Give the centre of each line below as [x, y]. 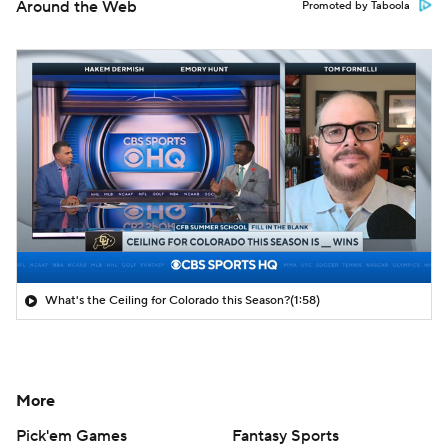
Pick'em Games [71, 435]
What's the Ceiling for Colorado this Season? [167, 300]
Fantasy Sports [285, 435]
